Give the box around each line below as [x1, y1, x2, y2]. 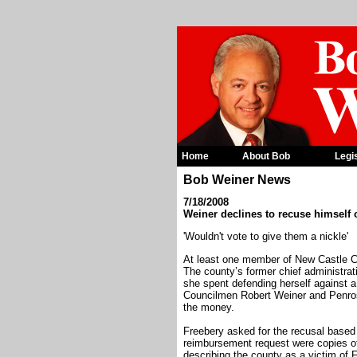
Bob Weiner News [183, 173, 291, 186]
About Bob [242, 151, 290, 162]
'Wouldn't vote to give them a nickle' [183, 230, 348, 243]
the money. [183, 300, 234, 313]
